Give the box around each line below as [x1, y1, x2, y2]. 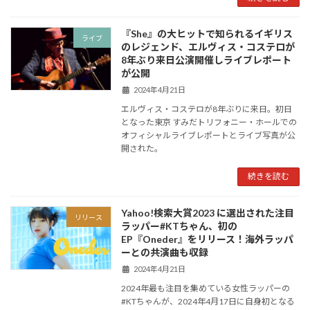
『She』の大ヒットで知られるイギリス [121, 28, 293, 40]
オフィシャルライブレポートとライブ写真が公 [121, 129, 296, 140]
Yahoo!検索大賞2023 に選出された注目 [121, 206, 295, 219]
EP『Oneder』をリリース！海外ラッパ [121, 232, 294, 245]
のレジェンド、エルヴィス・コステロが [121, 41, 295, 53]
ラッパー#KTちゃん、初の [121, 219, 238, 232]
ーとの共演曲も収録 [121, 246, 209, 258]
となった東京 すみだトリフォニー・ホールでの [121, 116, 298, 127]
